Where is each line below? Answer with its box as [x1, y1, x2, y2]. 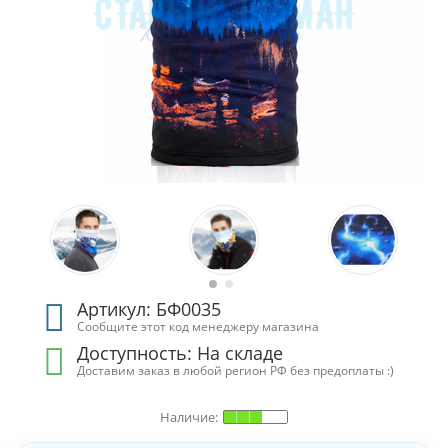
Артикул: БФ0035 [77, 297, 222, 321]
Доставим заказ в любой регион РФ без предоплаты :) [77, 362, 395, 378]
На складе [197, 341, 284, 365]
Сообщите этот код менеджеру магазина [77, 318, 320, 334]
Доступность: [77, 341, 198, 365]
